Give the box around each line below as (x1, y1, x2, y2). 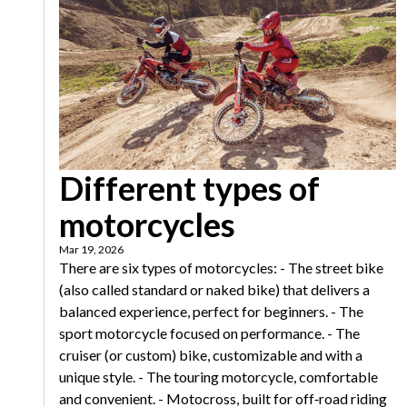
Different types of (59, 168, 320, 209)
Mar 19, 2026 (59, 243, 124, 257)
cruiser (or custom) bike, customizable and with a (59, 346, 362, 364)
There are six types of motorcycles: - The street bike (59, 259, 383, 277)
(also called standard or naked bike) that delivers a (59, 281, 370, 299)
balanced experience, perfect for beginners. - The (59, 303, 363, 321)
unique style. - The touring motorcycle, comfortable (59, 368, 378, 386)
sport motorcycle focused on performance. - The (59, 324, 360, 342)
